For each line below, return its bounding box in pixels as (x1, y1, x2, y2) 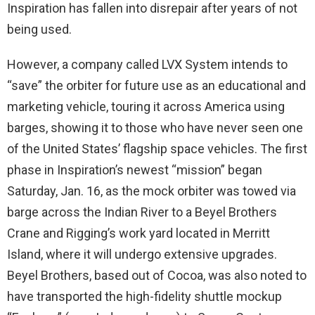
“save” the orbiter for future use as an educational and (7, 78, 306, 93)
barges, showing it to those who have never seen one (7, 120, 303, 135)
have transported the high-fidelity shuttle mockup (7, 289, 282, 304)
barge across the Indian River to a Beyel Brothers (7, 205, 277, 219)
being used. (7, 22, 72, 37)
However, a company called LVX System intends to (7, 57, 288, 72)
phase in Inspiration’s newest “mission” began (7, 162, 262, 177)
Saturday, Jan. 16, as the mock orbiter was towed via (7, 184, 296, 198)
